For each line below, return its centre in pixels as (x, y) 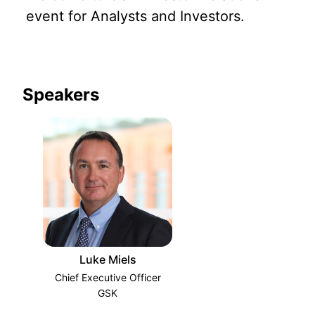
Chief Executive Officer (108, 278)
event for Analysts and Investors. (135, 16)
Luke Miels (108, 260)
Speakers (61, 95)
